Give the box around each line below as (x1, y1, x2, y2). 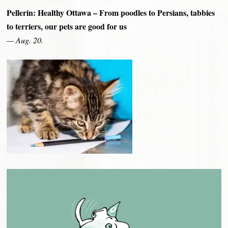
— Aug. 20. (7, 35, 44, 46)
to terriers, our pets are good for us (7, 20, 127, 33)
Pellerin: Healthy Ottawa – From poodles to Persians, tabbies (7, 7, 215, 19)
